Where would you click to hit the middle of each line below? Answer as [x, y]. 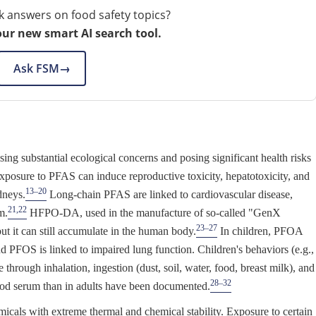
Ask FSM [36, 69]
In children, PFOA [260, 231]
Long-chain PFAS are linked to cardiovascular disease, [170, 195]
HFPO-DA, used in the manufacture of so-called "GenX [154, 213]
